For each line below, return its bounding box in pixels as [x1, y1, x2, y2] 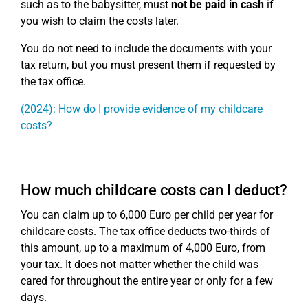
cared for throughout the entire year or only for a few [21, 274, 273, 287]
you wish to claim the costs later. [21, 14, 179, 27]
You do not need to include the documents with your [21, 42, 272, 55]
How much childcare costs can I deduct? [21, 181, 287, 199]
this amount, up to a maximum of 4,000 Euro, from [21, 241, 265, 254]
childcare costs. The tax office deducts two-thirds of [21, 225, 270, 238]
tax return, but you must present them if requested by [21, 58, 276, 71]
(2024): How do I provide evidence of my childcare [21, 102, 263, 115]
